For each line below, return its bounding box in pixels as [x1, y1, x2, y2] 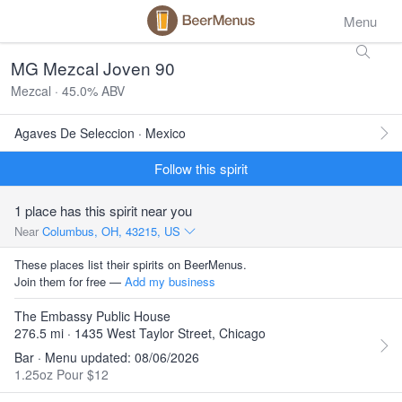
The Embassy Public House [14, 307, 170, 325]
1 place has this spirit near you [14, 201, 192, 220]
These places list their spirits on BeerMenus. [14, 256, 247, 273]
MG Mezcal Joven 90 [11, 56, 175, 80]
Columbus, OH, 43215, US [42, 223, 184, 240]
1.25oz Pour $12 [14, 365, 109, 383]
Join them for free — [14, 273, 125, 290]
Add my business [125, 273, 215, 290]
